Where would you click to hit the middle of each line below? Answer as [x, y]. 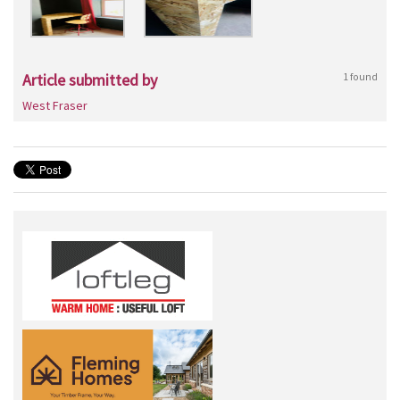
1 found [360, 76]
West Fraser [55, 105]
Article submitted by [90, 80]
